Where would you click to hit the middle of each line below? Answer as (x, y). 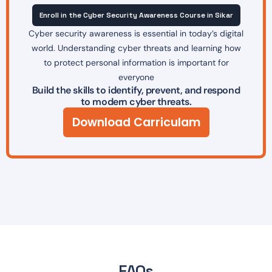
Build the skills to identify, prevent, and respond (136, 90)
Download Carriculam (136, 123)
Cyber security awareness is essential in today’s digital (136, 34)
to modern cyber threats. (136, 102)
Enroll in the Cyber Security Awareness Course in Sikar (136, 15)
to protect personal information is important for (136, 63)
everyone (136, 77)
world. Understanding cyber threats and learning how (136, 48)
